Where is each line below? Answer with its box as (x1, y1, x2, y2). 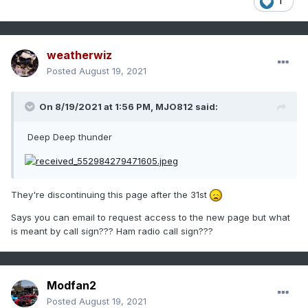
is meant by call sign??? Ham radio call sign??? (11, 225, 213, 237)
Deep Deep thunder (25, 131, 115, 143)
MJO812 (155, 101, 193, 113)
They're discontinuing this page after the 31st (11, 188, 210, 200)
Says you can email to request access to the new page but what (11, 212, 290, 223)
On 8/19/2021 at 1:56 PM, (39, 101, 155, 113)
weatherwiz (47, 48, 112, 63)
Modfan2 (47, 278, 96, 293)
